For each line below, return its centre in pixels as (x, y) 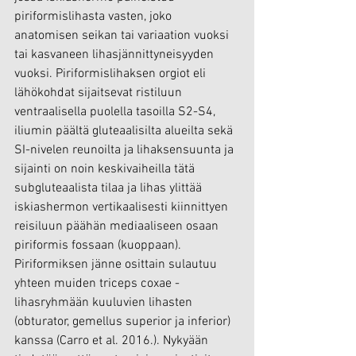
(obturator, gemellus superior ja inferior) (124, 322)
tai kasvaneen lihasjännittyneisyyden (116, 55)
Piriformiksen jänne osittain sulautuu (117, 265)
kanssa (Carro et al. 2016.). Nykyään (113, 341)
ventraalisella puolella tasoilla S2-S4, (116, 112)
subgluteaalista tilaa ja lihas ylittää (110, 188)
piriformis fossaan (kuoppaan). (99, 246)
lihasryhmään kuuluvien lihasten (105, 303)
